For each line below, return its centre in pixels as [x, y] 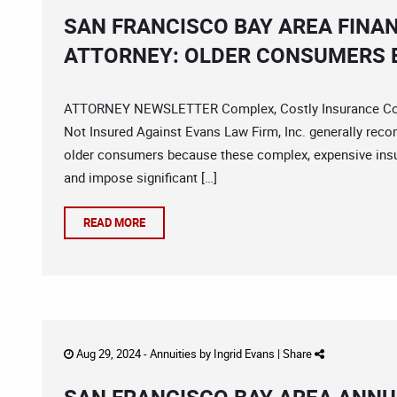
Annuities [173, 354]
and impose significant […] [140, 177]
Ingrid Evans [244, 354]
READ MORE [114, 222]
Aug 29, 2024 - [112, 354]
